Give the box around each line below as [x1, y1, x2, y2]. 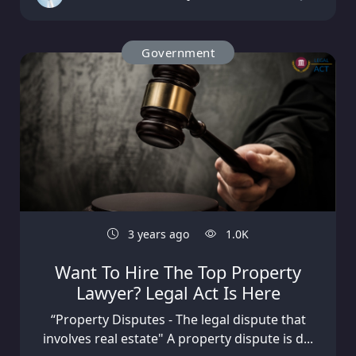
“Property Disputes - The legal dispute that [50, 311, 306, 329]
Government [141, 44, 215, 61]
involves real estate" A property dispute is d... [43, 330, 313, 348]
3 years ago [125, 226, 189, 242]
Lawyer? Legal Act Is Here [75, 281, 281, 305]
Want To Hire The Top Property [55, 261, 301, 284]
